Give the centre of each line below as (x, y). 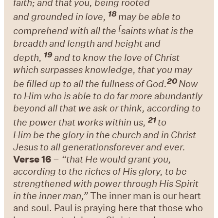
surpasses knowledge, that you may (117, 69)
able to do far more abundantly (138, 96)
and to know (80, 57)
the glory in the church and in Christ (121, 134)
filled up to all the (63, 84)
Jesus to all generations (64, 146)
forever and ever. (150, 146)
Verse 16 (32, 159)
